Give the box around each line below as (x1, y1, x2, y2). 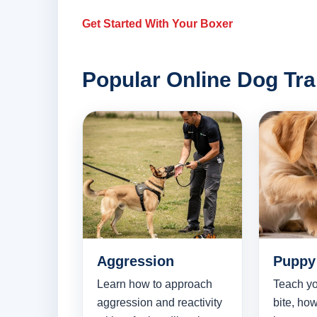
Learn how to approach (97, 278, 212, 291)
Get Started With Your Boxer (82, 18, 233, 30)
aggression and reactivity (97, 296, 222, 309)
